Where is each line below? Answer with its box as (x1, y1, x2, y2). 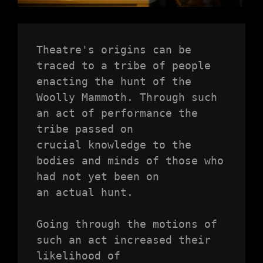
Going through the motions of (36, 218, 217, 231)
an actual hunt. (36, 186, 133, 199)
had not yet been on (36, 170, 159, 183)
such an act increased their (36, 234, 211, 247)
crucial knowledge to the (36, 139, 191, 151)
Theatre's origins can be (36, 43, 191, 56)
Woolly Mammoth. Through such (36, 91, 217, 104)
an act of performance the (36, 107, 198, 120)
